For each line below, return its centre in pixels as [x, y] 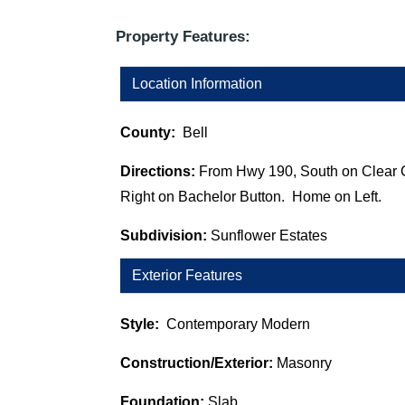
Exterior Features [183, 276]
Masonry [304, 363]
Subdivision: [165, 236]
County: [151, 133]
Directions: [159, 172]
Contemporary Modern [238, 325]
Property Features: [183, 37]
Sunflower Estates [268, 236]
